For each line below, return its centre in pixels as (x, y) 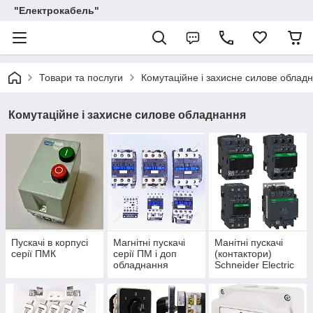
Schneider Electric (255, 265)
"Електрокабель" (57, 10)
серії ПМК (34, 254)
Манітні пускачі (249, 243)
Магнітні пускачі (149, 243)
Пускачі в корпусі (50, 243)
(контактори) (243, 254)
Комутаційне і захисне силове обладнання (127, 115)
